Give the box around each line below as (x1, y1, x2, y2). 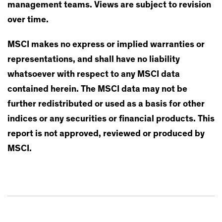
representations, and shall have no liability (7, 55, 180, 64)
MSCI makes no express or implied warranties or (7, 40, 205, 50)
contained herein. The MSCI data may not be (7, 85, 187, 94)
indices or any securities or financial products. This (7, 114, 215, 124)
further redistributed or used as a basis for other (7, 100, 205, 109)
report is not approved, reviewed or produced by (7, 129, 205, 139)
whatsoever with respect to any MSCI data (7, 70, 180, 79)
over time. (7, 15, 49, 25)
